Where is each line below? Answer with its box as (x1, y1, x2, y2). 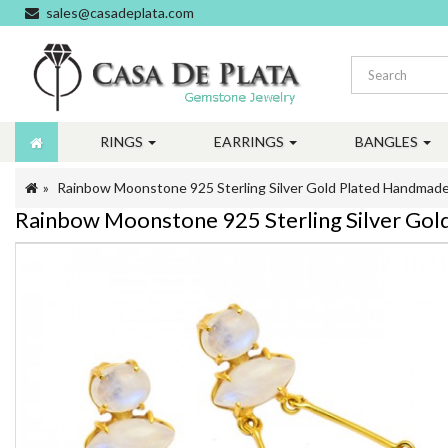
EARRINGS (214, 133, 287, 150)
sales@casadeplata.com (46, 4, 194, 21)
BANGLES (355, 133, 421, 150)
